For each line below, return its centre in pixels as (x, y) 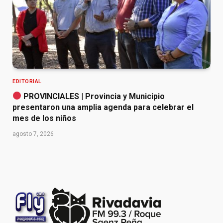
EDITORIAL (27, 81)
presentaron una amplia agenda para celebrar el (103, 107)
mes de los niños (44, 118)
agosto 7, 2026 (33, 134)
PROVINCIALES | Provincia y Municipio (93, 96)
